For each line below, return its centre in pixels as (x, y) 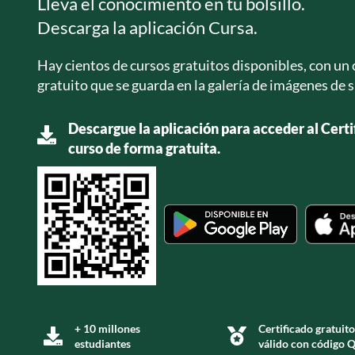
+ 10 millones (108, 328)
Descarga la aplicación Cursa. (147, 27)
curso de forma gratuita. (145, 148)
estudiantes (103, 343)
